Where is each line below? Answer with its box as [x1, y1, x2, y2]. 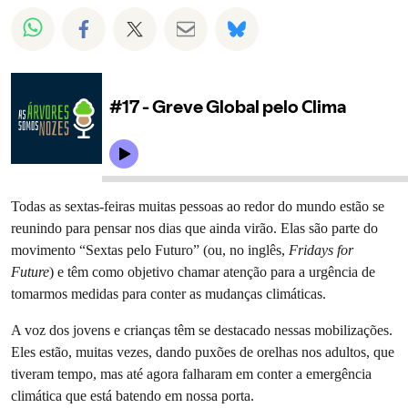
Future [11, 263, 49, 280]
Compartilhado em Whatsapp [43, 15, 260, 36]
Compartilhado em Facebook [92, 15, 306, 36]
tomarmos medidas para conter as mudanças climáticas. [11, 285, 326, 302]
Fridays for [289, 241, 353, 259]
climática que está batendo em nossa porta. [11, 387, 254, 404]
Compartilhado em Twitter [143, 15, 340, 36]
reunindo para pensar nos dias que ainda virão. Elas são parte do [11, 219, 378, 237]
